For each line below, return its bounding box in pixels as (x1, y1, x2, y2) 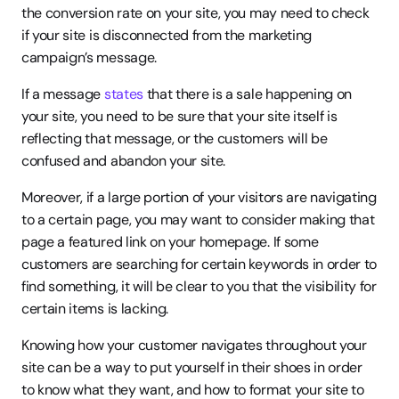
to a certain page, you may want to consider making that (21, 210, 375, 229)
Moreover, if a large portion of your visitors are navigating (21, 188, 377, 207)
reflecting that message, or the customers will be (21, 129, 328, 148)
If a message (21, 85, 104, 103)
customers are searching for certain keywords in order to (21, 255, 378, 273)
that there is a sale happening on (142, 85, 353, 103)
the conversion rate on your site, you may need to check (21, 4, 370, 22)
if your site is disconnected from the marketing (21, 26, 312, 45)
